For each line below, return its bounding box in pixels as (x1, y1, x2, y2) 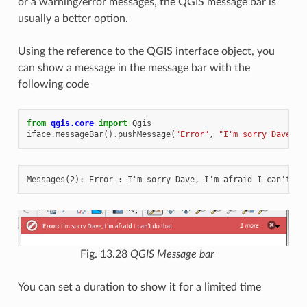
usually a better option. (17, 12, 128, 24)
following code (17, 78, 89, 90)
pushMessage (117, 129, 171, 139)
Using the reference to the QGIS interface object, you (17, 45, 275, 57)
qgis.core (50, 118, 94, 128)
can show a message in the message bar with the (17, 62, 250, 73)
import (98, 118, 127, 128)
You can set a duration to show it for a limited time (17, 281, 261, 293)
